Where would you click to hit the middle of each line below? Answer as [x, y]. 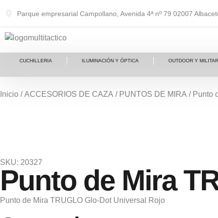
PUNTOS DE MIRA [153, 94]
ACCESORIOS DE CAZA [69, 94]
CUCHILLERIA [36, 61]
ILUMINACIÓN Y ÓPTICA [110, 61]
